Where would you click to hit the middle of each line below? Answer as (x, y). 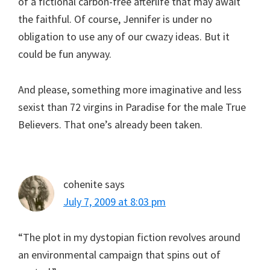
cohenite (83, 184)
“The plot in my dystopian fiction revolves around (129, 237)
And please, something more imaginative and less (130, 89)
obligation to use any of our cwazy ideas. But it (124, 36)
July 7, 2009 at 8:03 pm (115, 201)
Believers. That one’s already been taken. (110, 124)
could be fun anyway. (65, 54)
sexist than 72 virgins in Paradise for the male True (132, 107)
